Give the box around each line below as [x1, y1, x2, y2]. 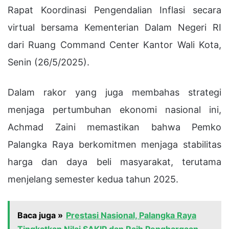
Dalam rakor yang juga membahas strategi [8, 86, 221, 98]
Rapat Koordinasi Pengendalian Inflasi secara [8, 4, 221, 15]
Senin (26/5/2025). [8, 56, 89, 67]
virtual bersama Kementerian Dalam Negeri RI [8, 21, 221, 33]
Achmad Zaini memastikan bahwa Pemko [8, 121, 221, 132]
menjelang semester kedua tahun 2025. [8, 173, 178, 185]
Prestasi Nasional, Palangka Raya [66, 210, 196, 220]
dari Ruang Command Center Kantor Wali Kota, [8, 39, 221, 50]
